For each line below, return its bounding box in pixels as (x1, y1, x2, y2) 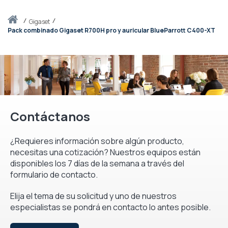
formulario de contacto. (10, 168, 98, 180)
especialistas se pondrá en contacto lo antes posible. (10, 201, 211, 213)
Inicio (17, 16, 32, 25)
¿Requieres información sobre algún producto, (10, 135, 184, 147)
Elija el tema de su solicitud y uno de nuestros (10, 190, 177, 202)
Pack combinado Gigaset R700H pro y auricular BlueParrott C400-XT (8, 25, 215, 35)
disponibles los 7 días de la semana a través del (10, 157, 184, 169)
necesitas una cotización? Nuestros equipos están (10, 146, 201, 158)
